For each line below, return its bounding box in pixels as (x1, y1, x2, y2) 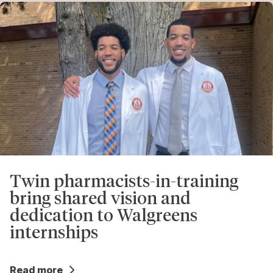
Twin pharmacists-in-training (10, 170, 238, 191)
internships (10, 221, 98, 243)
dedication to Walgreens (10, 204, 197, 225)
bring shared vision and (10, 187, 191, 208)
